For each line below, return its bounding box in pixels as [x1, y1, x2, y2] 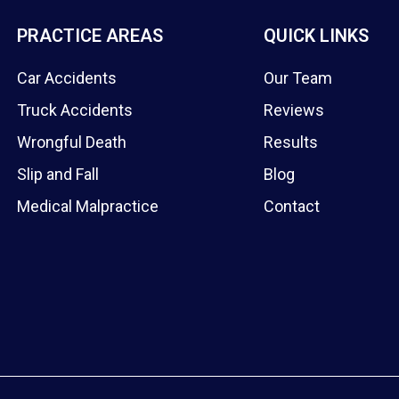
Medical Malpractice [16, 197, 159, 216]
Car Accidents [16, 69, 117, 87]
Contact [263, 197, 320, 216]
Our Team [263, 69, 332, 87]
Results [263, 133, 318, 151]
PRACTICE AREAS [16, 25, 163, 46]
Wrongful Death [16, 133, 126, 151]
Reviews [263, 101, 324, 119]
